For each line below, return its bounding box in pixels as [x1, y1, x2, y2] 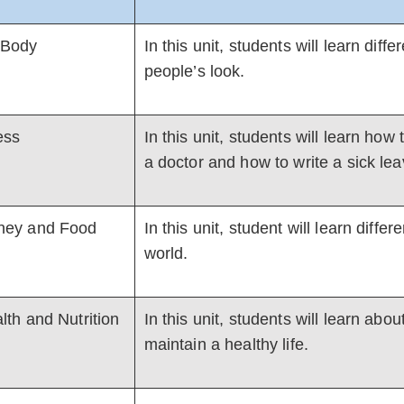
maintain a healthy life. [143, 335, 308, 353]
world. [143, 244, 188, 262]
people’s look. [143, 62, 245, 80]
